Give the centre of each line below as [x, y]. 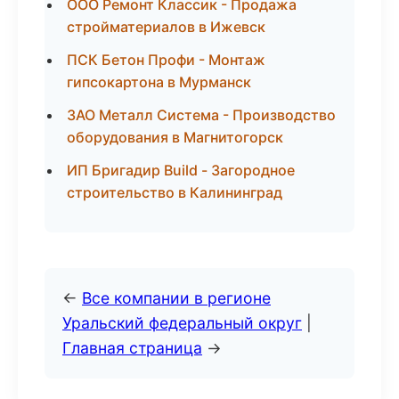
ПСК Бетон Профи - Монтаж [166, 60]
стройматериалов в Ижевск [166, 27]
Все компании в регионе [176, 298]
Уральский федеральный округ [182, 323]
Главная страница [132, 348]
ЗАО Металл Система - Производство [201, 115]
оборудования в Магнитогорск [175, 137]
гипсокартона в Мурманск [159, 82]
